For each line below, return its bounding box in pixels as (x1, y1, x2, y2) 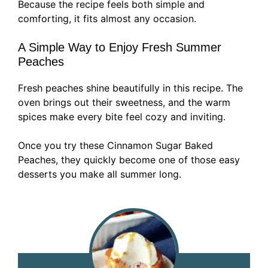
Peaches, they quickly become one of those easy (18, 154, 240, 166)
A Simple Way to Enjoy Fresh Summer (18, 41, 221, 54)
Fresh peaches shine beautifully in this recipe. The (18, 82, 243, 95)
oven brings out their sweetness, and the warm (18, 96, 230, 109)
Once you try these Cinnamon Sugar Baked (18, 139, 213, 152)
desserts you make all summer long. (18, 168, 181, 181)
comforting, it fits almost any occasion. (18, 13, 196, 25)
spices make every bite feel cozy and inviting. (18, 111, 226, 123)
